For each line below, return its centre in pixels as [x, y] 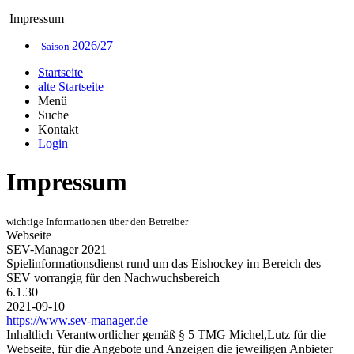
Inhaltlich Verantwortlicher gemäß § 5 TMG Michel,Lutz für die [166, 334]
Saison [56, 46]
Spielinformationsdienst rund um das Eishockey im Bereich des [164, 263]
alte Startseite [71, 86]
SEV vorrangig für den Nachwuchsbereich [115, 277]
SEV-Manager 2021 [58, 249]
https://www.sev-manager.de [79, 320]
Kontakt [58, 129]
